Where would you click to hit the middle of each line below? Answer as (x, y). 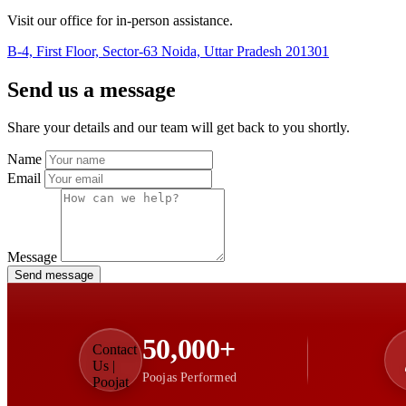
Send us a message (92, 89)
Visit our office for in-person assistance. (120, 20)
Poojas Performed (189, 377)
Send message (54, 275)
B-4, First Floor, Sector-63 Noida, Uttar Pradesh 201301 (168, 51)
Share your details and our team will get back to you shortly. (179, 128)
